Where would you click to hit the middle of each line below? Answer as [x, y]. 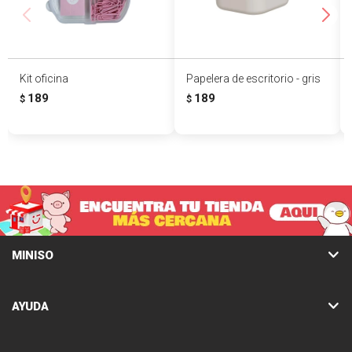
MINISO [33, 255]
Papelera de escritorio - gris [253, 78]
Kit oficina [44, 78]
